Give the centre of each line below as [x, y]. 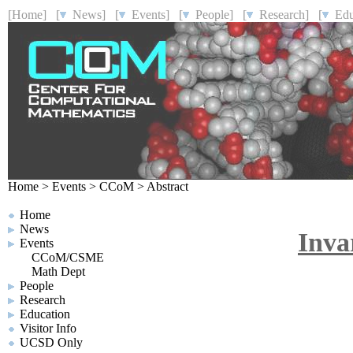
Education [45, 314]
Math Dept [58, 271]
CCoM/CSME [68, 257]
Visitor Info [48, 328]
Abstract [167, 186]
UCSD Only [51, 342]
